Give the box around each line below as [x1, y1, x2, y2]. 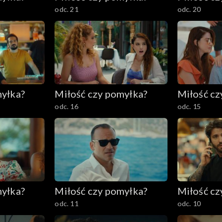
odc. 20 [177, 5, 201, 14]
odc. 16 [55, 102, 78, 111]
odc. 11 [55, 199, 78, 208]
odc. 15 [177, 102, 201, 111]
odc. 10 [177, 199, 201, 208]
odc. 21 [55, 5, 78, 14]
